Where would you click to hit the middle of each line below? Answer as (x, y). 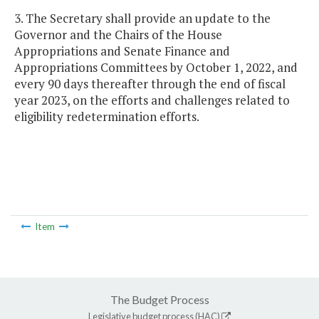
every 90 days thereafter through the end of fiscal (150, 84)
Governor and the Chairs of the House (118, 35)
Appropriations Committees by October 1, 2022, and (156, 68)
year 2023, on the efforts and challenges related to (152, 100)
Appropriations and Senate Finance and (122, 51)
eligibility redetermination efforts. (107, 117)
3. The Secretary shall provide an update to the (142, 19)
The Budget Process (159, 299)
